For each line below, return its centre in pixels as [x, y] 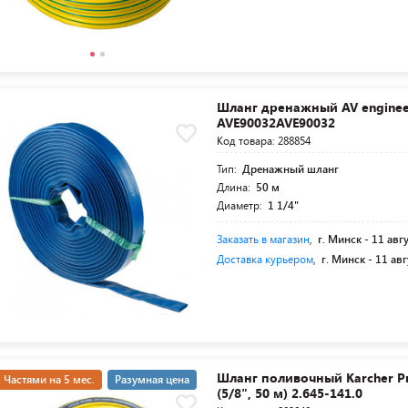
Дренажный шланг [291, 168]
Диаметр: [241, 205]
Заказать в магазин [264, 239]
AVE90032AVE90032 [276, 122]
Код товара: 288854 [264, 140]
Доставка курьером [265, 259]
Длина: [235, 187]
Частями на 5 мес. [49, 379]
